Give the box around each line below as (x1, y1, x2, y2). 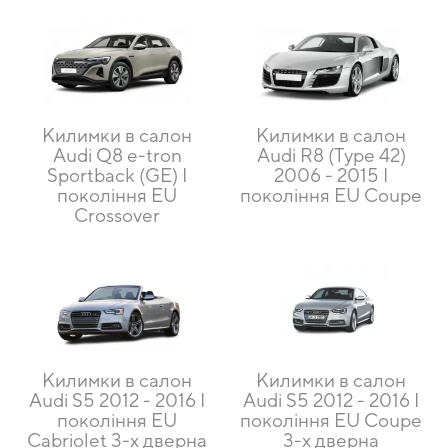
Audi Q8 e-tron (52, 144, 182, 167)
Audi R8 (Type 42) (256, 144, 406, 167)
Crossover (74, 204, 160, 227)
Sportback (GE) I (47, 164, 187, 187)
